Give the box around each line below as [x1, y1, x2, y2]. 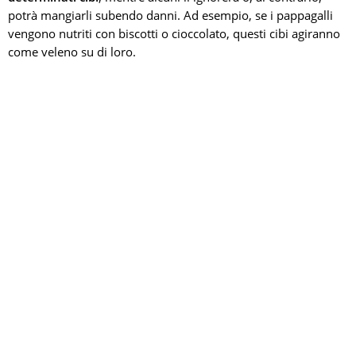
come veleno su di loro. [8, 44, 136, 60]
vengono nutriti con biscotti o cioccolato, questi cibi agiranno [8, 25, 340, 41]
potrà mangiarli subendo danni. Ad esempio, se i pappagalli [8, 7, 333, 23]
